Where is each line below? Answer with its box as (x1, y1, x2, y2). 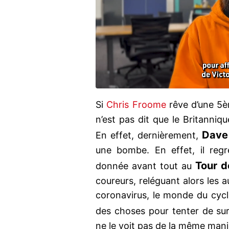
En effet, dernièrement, (96, 130, 202, 141)
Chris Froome (106, 99, 169, 110)
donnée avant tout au (96, 161, 195, 172)
